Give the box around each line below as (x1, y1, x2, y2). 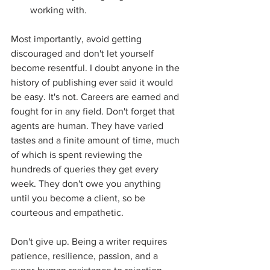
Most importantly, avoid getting (11, 34, 144, 44)
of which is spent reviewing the (11, 149, 145, 160)
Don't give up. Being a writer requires (11, 236, 169, 246)
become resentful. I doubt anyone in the (11, 63, 182, 73)
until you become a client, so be (11, 193, 148, 203)
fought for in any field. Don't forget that (11, 106, 177, 116)
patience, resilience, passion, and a (11, 251, 160, 261)
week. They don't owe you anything (11, 178, 163, 189)
